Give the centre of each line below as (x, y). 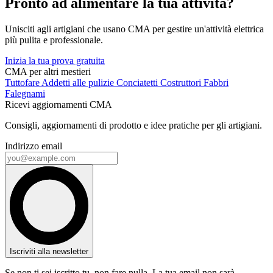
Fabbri (216, 83)
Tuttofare (23, 83)
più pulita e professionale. (54, 40)
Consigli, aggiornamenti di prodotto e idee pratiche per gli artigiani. (133, 126)
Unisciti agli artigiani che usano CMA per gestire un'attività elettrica (134, 29)
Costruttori (182, 83)
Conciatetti (138, 83)
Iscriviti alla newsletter (49, 252)
